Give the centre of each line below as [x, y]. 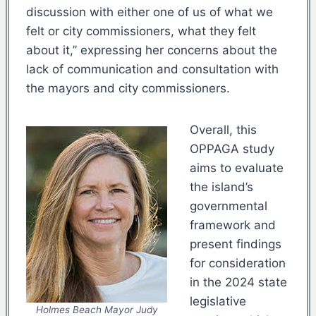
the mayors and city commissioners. [128, 88]
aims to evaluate [237, 168]
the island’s [221, 187]
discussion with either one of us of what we [150, 12]
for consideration [238, 263]
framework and [233, 225]
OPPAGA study [232, 148]
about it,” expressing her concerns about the [152, 50]
